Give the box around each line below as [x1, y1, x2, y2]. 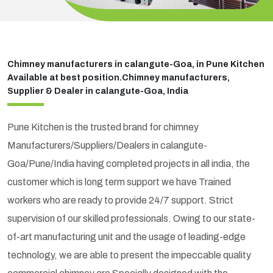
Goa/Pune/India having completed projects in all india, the [7, 158, 250, 169]
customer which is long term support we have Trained [7, 176, 231, 187]
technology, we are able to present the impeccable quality [7, 249, 251, 260]
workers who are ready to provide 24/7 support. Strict [7, 194, 233, 205]
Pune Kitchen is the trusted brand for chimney [7, 121, 199, 132]
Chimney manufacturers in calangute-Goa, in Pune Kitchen [7, 59, 264, 69]
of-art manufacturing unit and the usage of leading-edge [7, 231, 246, 242]
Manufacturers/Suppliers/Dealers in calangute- [7, 140, 207, 151]
